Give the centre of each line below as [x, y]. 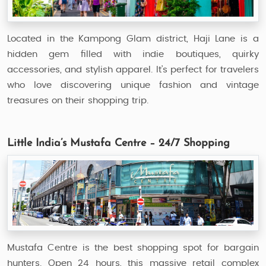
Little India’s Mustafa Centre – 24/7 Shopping [118, 143]
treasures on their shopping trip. [78, 100]
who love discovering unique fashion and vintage [133, 85]
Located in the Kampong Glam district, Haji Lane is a [133, 39]
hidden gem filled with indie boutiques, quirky [133, 54]
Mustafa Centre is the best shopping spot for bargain [133, 248]
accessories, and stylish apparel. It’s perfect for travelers [133, 69]
